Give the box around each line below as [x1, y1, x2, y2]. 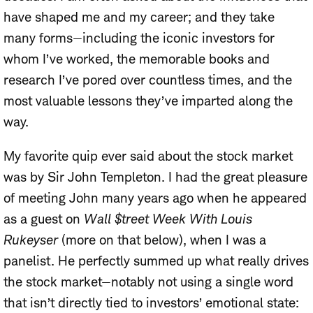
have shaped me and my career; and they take [3, 8, 275, 25]
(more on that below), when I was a [58, 231, 266, 248]
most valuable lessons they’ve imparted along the [3, 92, 293, 109]
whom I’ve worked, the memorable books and [3, 50, 270, 67]
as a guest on [3, 210, 84, 227]
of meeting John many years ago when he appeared [3, 189, 307, 206]
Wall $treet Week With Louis [84, 210, 252, 227]
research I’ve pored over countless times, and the [3, 71, 292, 88]
